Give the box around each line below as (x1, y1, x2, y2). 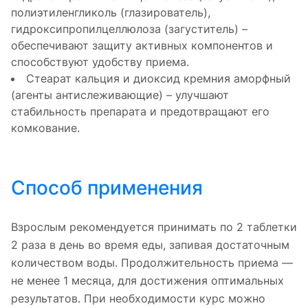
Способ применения (11, 175, 203, 199)
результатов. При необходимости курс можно (11, 291, 265, 305)
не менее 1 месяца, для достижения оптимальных (11, 273, 284, 287)
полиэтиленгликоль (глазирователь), (11, 5, 210, 19)
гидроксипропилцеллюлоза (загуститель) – (11, 21, 247, 36)
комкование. (11, 120, 80, 135)
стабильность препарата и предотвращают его (11, 104, 269, 118)
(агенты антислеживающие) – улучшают (11, 87, 229, 102)
